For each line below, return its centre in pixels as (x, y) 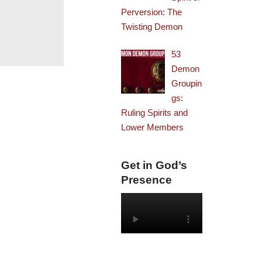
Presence (147, 180)
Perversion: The (152, 12)
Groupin (187, 83)
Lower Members (153, 127)
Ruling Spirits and (155, 113)
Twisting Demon (152, 26)
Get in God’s (154, 165)
